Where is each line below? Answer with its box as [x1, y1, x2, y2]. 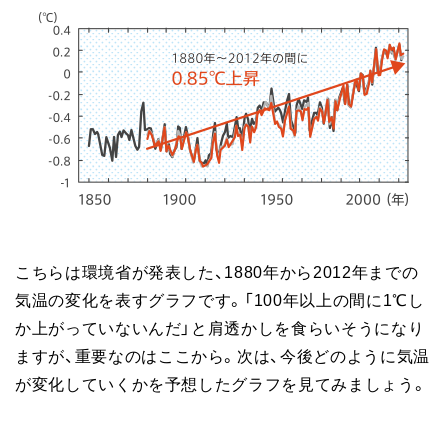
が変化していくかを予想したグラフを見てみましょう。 [15, 371, 428, 395]
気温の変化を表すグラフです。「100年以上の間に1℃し [15, 287, 425, 311]
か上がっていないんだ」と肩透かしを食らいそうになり [15, 315, 425, 339]
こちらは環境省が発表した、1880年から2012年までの [15, 259, 419, 283]
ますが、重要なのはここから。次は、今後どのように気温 [15, 343, 430, 367]
